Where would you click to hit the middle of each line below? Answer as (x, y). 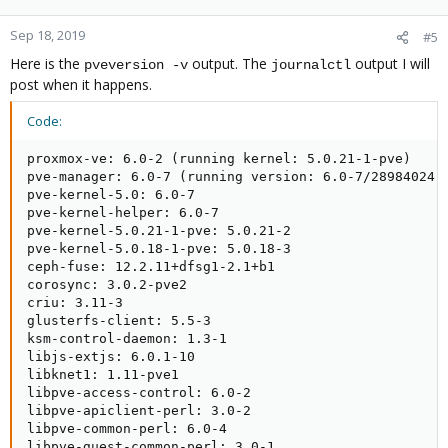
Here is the (47, 63)
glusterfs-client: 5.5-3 (119, 320)
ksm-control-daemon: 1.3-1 (127, 338)
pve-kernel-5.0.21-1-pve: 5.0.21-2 (159, 230)
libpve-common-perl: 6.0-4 (127, 428)
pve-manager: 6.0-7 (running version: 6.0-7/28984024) (235, 176)
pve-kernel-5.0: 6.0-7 (111, 194)
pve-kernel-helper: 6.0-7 (123, 212)
